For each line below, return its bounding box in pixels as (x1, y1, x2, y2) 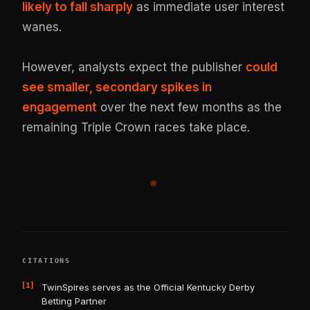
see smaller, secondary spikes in (22, 80, 212, 94)
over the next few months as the (97, 100, 282, 114)
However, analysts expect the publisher (22, 60, 246, 74)
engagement (22, 100, 98, 114)
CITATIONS (22, 256, 71, 264)
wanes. (22, 19, 62, 34)
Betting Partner (42, 295, 107, 307)
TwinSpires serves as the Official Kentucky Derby (42, 281, 255, 293)
